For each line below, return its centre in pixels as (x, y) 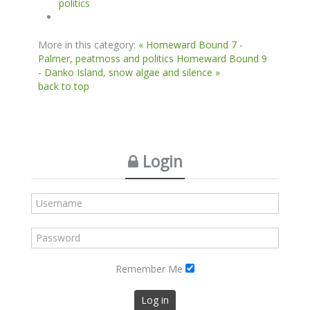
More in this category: (87, 44)
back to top (64, 86)
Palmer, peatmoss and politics (106, 58)
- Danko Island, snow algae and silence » (129, 72)
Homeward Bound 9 (222, 58)
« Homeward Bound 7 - (191, 44)
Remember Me (149, 268)
